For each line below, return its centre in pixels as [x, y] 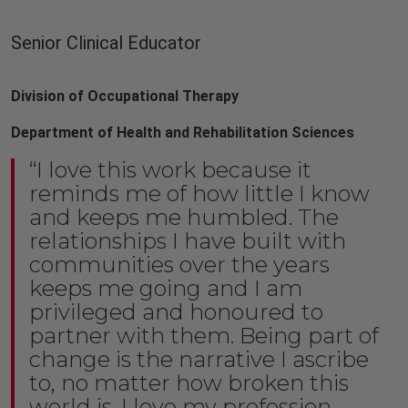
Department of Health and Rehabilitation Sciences [183, 133]
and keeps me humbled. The [184, 217]
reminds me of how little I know [199, 194]
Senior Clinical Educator [106, 43]
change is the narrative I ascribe [199, 359]
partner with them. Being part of [204, 336]
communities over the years [179, 265]
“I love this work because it [170, 170]
